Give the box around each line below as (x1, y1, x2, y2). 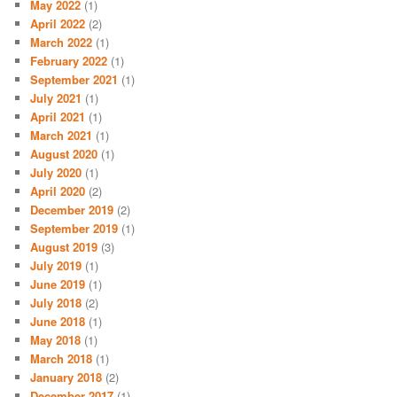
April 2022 (30, 14, 86, 32)
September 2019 (30, 219, 119, 237)
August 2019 (30, 237, 98, 255)
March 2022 (30, 33, 93, 51)
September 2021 (30, 70, 119, 88)
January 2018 (30, 368, 103, 385)
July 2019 (30, 256, 82, 274)
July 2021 (30, 89, 82, 106)
